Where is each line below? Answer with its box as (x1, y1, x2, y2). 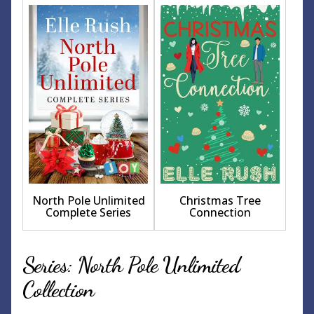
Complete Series (46, 204, 132, 220)
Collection (22, 275, 94, 303)
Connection (189, 204, 252, 220)
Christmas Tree (179, 192, 261, 208)
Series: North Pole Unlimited (22, 251, 240, 278)
